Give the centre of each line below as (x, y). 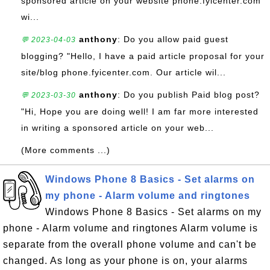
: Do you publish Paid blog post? (189, 95)
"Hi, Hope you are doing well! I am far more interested (140, 111)
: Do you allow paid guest (173, 39)
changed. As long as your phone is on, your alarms (125, 261)
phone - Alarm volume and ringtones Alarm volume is (130, 228)
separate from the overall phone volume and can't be (130, 244)
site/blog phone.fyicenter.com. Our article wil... (124, 72)
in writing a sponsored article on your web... (118, 128)
